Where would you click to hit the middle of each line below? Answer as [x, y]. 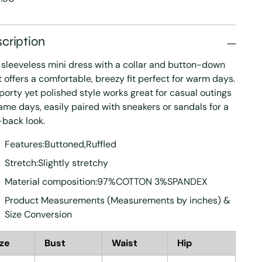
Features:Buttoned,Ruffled [60, 144]
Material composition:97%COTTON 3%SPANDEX [106, 182]
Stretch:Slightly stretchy [56, 163]
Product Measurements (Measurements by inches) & [117, 201]
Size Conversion [38, 215]
